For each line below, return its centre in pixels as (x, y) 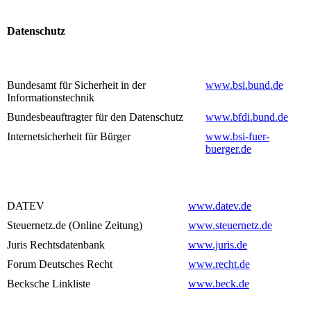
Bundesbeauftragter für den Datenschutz (95, 117)
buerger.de (228, 149)
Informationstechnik (51, 98)
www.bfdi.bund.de (247, 117)
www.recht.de (219, 264)
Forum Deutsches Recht (60, 264)
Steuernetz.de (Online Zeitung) (75, 226)
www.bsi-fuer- (237, 137)
